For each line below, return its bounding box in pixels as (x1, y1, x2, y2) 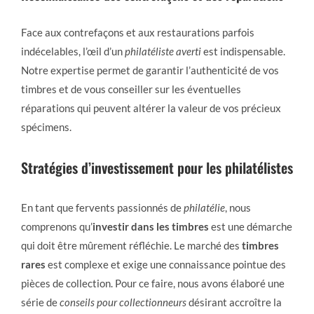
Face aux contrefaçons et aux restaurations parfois (21, 25, 254, 39)
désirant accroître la (186, 295, 282, 308)
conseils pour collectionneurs (60, 295, 186, 308)
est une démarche (209, 219, 292, 233)
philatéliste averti (125, 44, 201, 57)
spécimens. (21, 120, 71, 133)
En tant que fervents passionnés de (21, 200, 184, 214)
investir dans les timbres (93, 219, 209, 233)
